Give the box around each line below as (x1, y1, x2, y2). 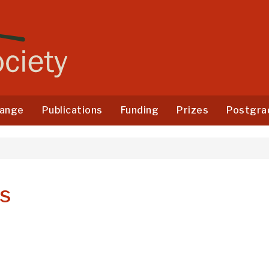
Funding (120, 104, 159, 116)
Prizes (177, 104, 208, 116)
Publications (41, 104, 103, 116)
